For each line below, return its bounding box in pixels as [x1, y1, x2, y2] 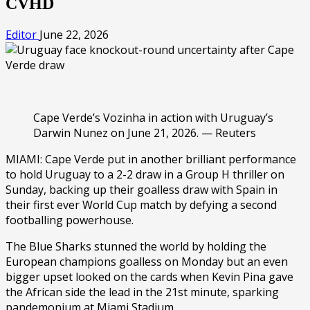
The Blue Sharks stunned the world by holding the [6, 238, 266, 254]
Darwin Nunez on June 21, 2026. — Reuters [33, 125, 259, 140]
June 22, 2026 [39, 26, 109, 42]
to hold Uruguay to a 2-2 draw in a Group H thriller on [6, 166, 284, 182]
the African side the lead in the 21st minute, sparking [6, 284, 279, 300]
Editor [6, 26, 39, 42]
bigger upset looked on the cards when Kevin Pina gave [6, 268, 293, 284]
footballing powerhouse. [6, 212, 134, 228]
